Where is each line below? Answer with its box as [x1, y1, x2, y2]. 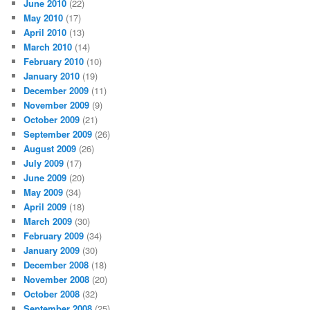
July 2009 [24, 156, 64, 170]
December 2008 [24, 257, 89, 271]
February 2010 [24, 54, 84, 68]
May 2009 [24, 185, 64, 199]
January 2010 [24, 69, 80, 82]
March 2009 [24, 214, 73, 228]
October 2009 [24, 112, 80, 126]
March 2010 [24, 39, 73, 53]
